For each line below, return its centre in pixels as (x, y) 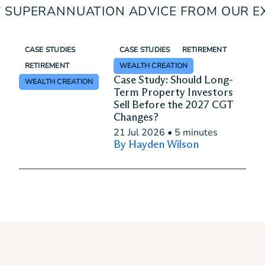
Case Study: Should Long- (173, 80)
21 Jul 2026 (139, 132)
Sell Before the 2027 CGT (173, 105)
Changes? (136, 117)
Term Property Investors (173, 92)
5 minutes (196, 132)
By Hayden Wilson (156, 144)
